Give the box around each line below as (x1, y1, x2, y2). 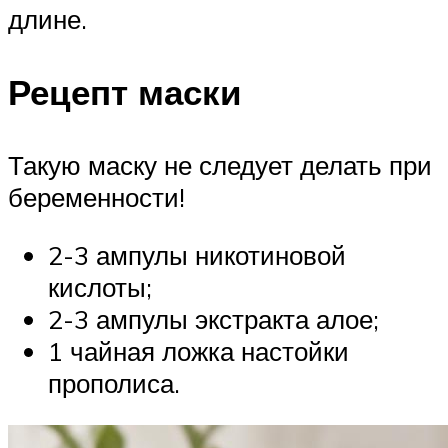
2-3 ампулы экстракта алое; (48, 302, 379, 335)
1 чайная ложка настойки (48, 334, 349, 367)
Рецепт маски (8, 70, 242, 115)
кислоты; (48, 270, 152, 303)
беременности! (8, 181, 185, 214)
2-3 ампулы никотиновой (48, 238, 346, 271)
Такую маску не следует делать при (8, 149, 432, 182)
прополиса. (48, 366, 180, 399)
